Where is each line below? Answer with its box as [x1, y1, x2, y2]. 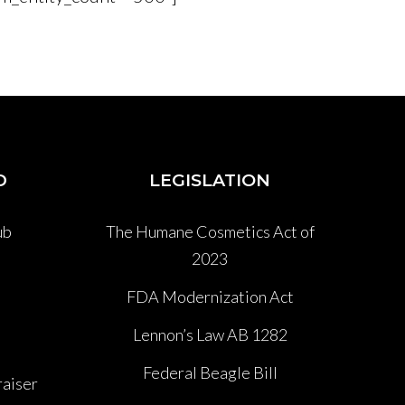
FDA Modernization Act [126, 286, 294, 306]
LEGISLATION [149, 169, 270, 191]
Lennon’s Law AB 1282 [132, 324, 287, 344]
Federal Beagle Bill [142, 362, 278, 382]
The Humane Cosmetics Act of [105, 221, 315, 241]
